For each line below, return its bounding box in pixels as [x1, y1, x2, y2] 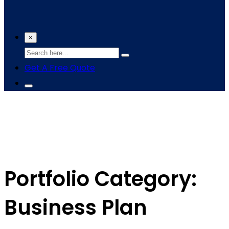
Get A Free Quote [25, 62, 95, 74]
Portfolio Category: [4, 165, 197, 194]
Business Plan [4, 193, 147, 222]
